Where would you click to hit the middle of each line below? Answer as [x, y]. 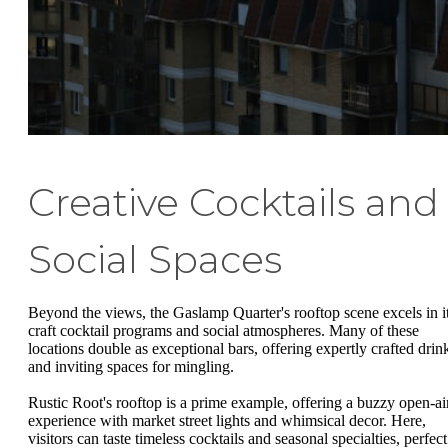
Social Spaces [155, 260]
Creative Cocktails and [233, 203]
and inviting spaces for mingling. [131, 367]
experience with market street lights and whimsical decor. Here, [227, 420]
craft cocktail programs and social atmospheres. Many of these [223, 331]
